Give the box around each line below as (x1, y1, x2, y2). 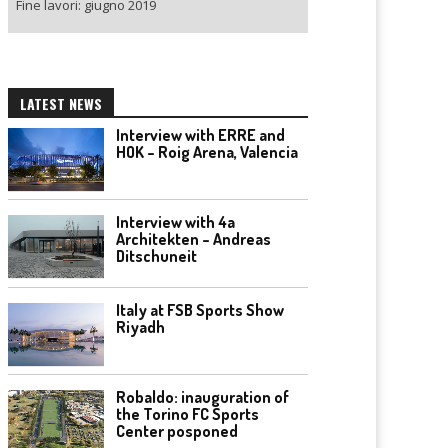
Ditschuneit (116, 246, 197, 267)
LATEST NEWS (20, 92, 102, 114)
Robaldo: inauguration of (116, 387, 289, 408)
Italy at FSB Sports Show (116, 299, 284, 320)
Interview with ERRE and (116, 124, 285, 145)
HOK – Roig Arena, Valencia (116, 141, 298, 162)
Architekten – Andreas (116, 229, 271, 250)
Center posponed (116, 421, 238, 442)
